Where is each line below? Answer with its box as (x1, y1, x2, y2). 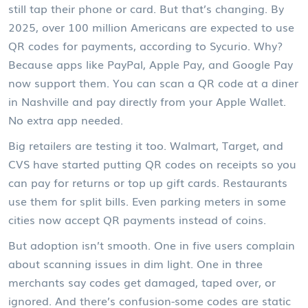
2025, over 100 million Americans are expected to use (8, 18, 294, 35)
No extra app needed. (8, 111, 123, 128)
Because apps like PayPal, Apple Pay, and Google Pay (8, 55, 293, 72)
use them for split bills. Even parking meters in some (8, 192, 286, 209)
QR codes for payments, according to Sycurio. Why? (8, 36, 283, 54)
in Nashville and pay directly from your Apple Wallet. (8, 92, 286, 109)
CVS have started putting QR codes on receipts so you (8, 155, 296, 172)
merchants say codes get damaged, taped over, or (8, 273, 276, 290)
